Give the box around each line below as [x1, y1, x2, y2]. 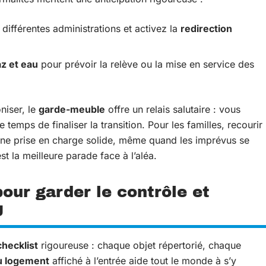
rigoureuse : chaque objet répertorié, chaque [38, 239, 241, 251]
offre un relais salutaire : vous [105, 103, 240, 115]
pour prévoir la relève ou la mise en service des [38, 58, 254, 70]
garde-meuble [39, 103, 105, 115]
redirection [180, 22, 232, 34]
